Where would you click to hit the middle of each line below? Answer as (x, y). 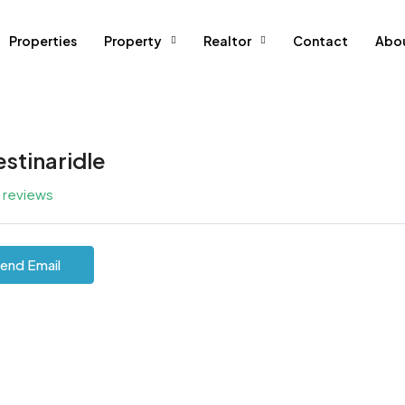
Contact (320, 41)
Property (133, 41)
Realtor (227, 41)
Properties (43, 41)
